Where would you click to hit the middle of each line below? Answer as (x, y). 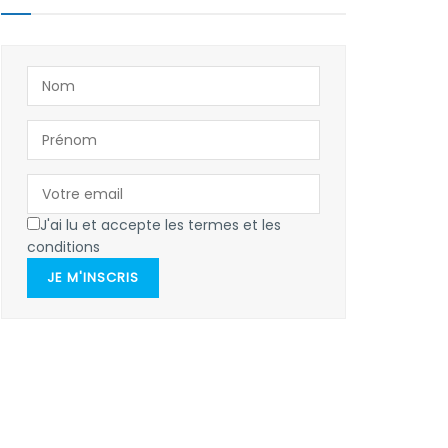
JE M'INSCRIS (93, 278)
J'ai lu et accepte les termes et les (160, 225)
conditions (63, 247)
